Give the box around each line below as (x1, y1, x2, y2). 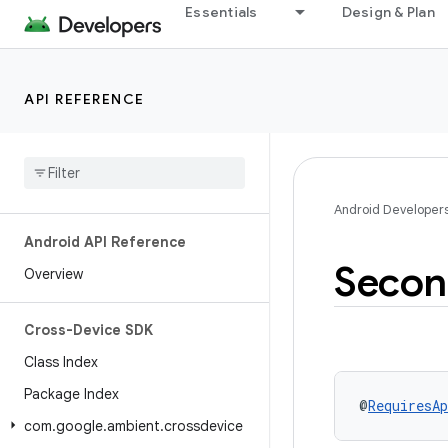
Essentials (185, 3, 258, 21)
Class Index (24, 353, 98, 371)
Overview (24, 265, 83, 283)
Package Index (24, 385, 119, 403)
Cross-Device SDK (24, 321, 153, 339)
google (56, 417, 103, 435)
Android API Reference (24, 233, 186, 251)
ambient (107, 417, 160, 435)
